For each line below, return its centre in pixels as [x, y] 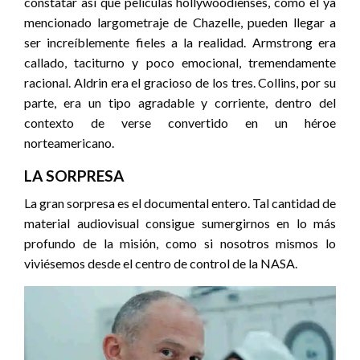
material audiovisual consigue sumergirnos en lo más [180, 223]
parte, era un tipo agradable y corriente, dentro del [180, 103]
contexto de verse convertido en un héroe [180, 123]
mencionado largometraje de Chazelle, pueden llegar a [180, 22]
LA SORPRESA [74, 176]
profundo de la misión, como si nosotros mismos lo [180, 243]
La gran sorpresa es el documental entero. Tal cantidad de [180, 203]
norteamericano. [69, 143]
